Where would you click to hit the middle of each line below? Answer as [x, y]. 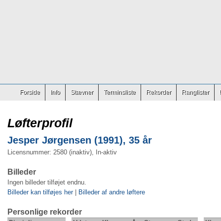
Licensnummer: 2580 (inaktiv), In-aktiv [62, 152]
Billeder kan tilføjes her [40, 192]
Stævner [82, 92]
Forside [30, 92]
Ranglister [195, 92]
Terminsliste [120, 92]
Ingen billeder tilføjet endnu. [47, 182]
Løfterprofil [40, 123]
